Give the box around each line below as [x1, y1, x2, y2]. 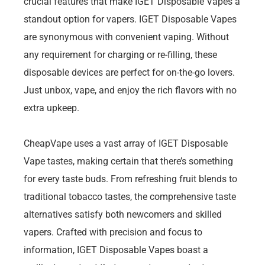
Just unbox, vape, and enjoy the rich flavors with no [24, 84, 237, 96]
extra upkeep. [24, 102, 79, 114]
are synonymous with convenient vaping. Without [24, 31, 229, 43]
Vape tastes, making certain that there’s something [24, 155, 233, 167]
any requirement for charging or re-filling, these [24, 49, 217, 60]
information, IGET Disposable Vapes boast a [24, 244, 208, 256]
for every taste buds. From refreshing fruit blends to [24, 173, 237, 185]
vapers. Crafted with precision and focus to [24, 226, 202, 238]
